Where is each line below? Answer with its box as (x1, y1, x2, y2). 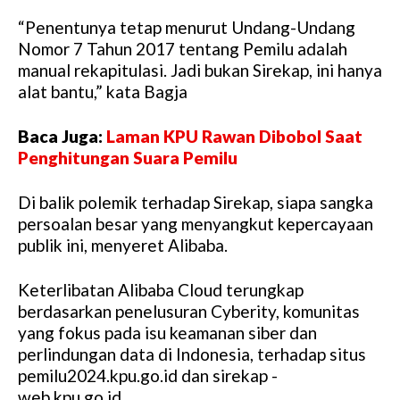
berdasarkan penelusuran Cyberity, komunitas (18, 301, 360, 322)
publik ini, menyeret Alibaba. (18, 235, 228, 256)
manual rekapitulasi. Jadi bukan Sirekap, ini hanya (18, 60, 382, 81)
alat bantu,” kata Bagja (18, 81, 187, 103)
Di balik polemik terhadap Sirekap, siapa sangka (18, 192, 373, 213)
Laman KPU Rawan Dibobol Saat (106, 126, 362, 147)
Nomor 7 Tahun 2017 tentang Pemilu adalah (18, 38, 347, 60)
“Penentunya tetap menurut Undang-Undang (18, 17, 355, 38)
